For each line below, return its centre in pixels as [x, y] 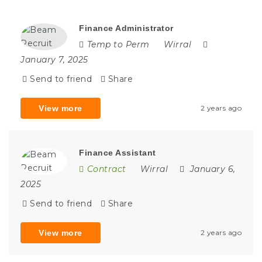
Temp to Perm [118, 44]
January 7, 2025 [54, 59]
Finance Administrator [126, 28]
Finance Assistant [118, 152]
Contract [106, 169]
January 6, [213, 169]
